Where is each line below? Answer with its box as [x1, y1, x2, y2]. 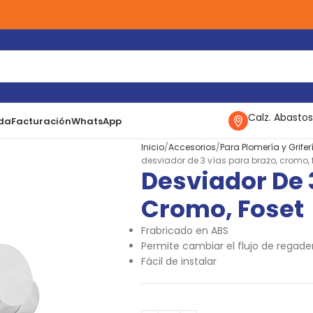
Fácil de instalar [141, 254, 217, 268]
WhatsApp [71, 114, 122, 128]
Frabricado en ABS [141, 224, 228, 238]
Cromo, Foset [141, 192, 304, 226]
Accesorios [168, 141, 216, 153]
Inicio [141, 141, 164, 153]
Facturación [10, 114, 71, 128]
